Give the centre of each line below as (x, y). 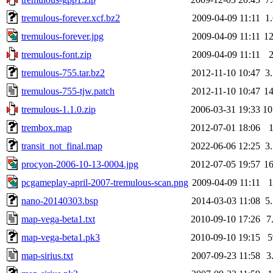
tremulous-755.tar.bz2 (63, 73)
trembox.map (47, 127)
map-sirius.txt (47, 255)
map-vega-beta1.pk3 (61, 237)
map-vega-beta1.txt (58, 219)
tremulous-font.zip (56, 54)
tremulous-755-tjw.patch (68, 91)
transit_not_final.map (62, 146)
